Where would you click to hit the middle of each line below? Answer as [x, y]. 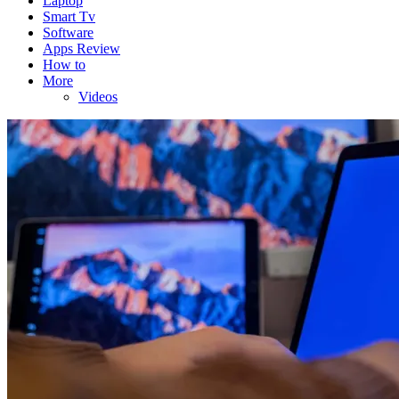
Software [68, 33]
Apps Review [81, 49]
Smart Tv [69, 17]
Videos [98, 97]
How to [64, 65]
